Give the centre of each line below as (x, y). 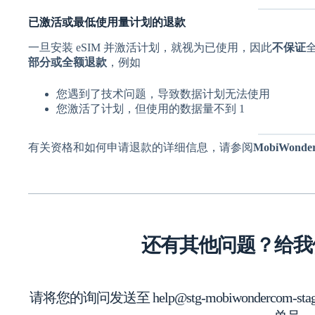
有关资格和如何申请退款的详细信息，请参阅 (141, 147)
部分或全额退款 (67, 62)
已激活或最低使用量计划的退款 (107, 22)
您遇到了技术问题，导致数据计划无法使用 (163, 94)
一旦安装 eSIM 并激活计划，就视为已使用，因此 (150, 47)
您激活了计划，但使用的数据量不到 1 (150, 108)
